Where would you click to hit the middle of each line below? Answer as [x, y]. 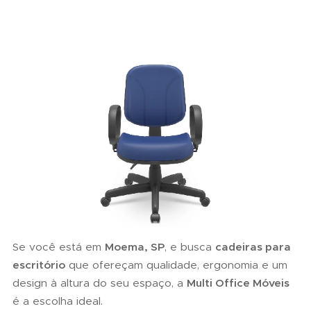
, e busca [190, 246]
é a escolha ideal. [58, 301]
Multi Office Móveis [238, 283]
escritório [39, 264]
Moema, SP [135, 246]
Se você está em [59, 246]
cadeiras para [253, 246]
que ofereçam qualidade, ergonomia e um [176, 264]
